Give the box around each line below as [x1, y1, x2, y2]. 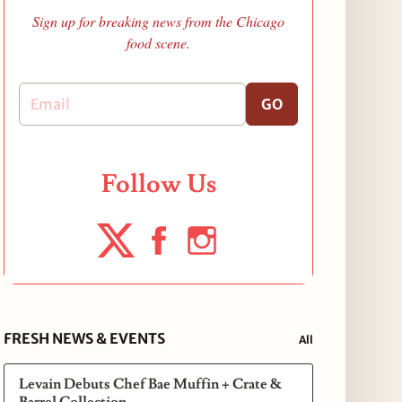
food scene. [127, 32, 191, 52]
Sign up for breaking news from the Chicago [32, 11, 285, 31]
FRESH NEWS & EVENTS [4, 328, 166, 347]
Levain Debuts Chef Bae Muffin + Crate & [19, 374, 283, 393]
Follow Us [100, 167, 216, 201]
